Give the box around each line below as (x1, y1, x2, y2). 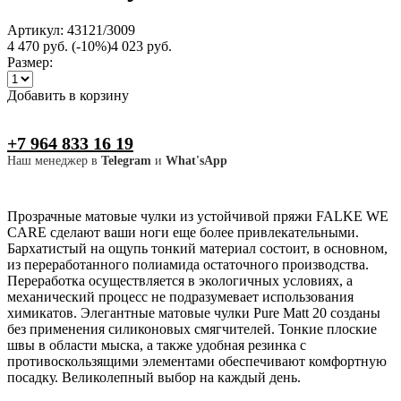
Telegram (101, 153, 151, 167)
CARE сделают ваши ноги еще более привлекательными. (7, 224, 359, 240)
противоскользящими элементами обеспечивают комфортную (7, 353, 387, 369)
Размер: (7, 54, 53, 70)
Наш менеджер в (7, 153, 101, 167)
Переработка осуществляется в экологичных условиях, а (7, 272, 353, 288)
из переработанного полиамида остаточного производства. (7, 256, 369, 272)
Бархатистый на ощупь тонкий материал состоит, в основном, (7, 240, 388, 256)
